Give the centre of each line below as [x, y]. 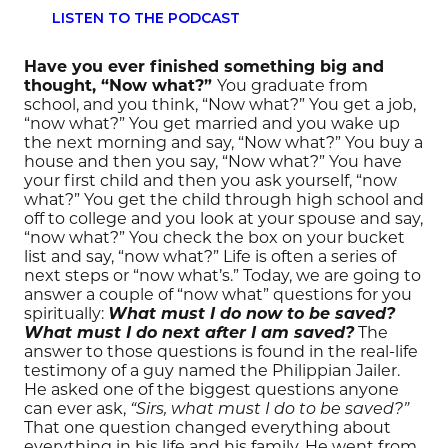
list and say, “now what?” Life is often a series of [210, 256]
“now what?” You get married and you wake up [212, 123]
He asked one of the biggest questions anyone [211, 389]
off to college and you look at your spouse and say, [223, 218]
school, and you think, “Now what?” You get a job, [220, 104]
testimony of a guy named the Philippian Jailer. [212, 370]
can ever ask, [77, 408]
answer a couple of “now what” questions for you [218, 294]
